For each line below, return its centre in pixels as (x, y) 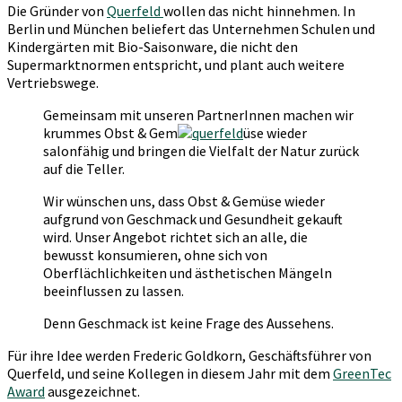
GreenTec (362, 373)
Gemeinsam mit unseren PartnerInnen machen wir (198, 114)
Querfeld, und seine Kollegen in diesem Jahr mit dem (170, 373)
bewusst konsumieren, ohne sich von (155, 254)
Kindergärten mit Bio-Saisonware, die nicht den (153, 46)
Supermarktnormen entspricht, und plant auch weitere (176, 64)
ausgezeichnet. (92, 391)
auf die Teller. (84, 168)
